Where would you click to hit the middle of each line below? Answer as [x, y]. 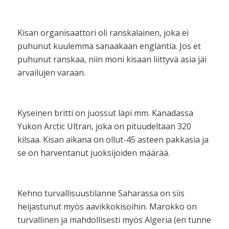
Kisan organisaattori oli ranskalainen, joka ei [103, 32]
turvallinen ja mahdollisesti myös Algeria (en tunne [114, 220]
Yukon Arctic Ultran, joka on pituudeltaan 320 [104, 126]
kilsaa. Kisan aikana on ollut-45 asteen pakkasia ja [113, 139]
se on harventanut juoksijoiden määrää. [93, 153]
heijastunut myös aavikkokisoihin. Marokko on [107, 206]
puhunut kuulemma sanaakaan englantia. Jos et [109, 46]
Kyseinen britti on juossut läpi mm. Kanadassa [105, 113]
